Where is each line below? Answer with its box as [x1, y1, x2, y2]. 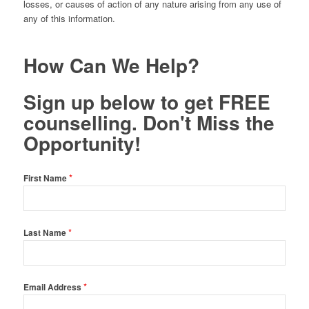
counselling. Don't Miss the [23, 108, 275, 137]
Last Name [23, 227, 68, 239]
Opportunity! [23, 129, 141, 158]
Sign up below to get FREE [23, 88, 270, 117]
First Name [23, 172, 69, 185]
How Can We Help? [23, 50, 199, 79]
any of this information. [23, 11, 115, 25]
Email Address [23, 281, 83, 294]
